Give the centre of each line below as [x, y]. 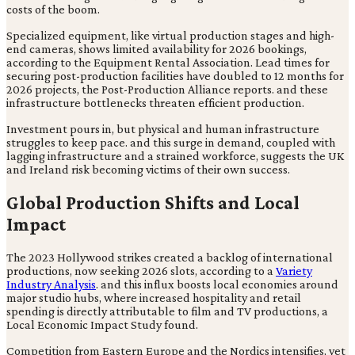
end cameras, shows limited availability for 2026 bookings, [157, 49]
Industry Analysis [51, 284]
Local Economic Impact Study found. [102, 325]
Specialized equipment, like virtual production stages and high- [170, 36]
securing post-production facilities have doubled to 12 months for [175, 76]
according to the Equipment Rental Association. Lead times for [168, 63]
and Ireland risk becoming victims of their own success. [148, 170]
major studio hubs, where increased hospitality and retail [154, 298]
